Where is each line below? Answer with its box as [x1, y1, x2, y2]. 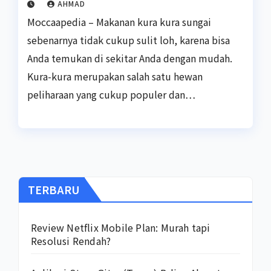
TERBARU [28, 181, 80, 197]
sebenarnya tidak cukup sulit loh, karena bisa [27, 33, 230, 48]
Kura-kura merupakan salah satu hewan [27, 69, 203, 84]
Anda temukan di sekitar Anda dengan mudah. [27, 51, 232, 66]
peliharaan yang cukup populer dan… [27, 87, 195, 102]
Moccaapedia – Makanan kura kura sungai [27, 15, 211, 30]
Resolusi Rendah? [31, 233, 111, 248]
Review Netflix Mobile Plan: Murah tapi [31, 220, 211, 235]
